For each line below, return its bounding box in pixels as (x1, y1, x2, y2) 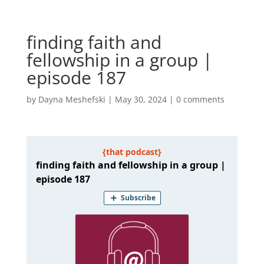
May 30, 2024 (114, 94, 167, 105)
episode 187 (26, 65, 126, 90)
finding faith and (26, 30, 161, 54)
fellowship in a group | (26, 48, 212, 72)
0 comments (176, 94, 225, 105)
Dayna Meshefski (38, 94, 105, 105)
